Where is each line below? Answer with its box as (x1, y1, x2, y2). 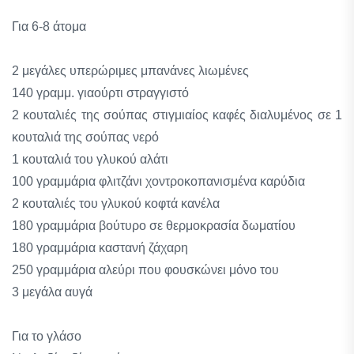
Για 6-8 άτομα (12, 20, 86, 33)
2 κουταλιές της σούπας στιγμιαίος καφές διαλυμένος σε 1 (12, 108, 342, 122)
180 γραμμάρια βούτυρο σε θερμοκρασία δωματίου (12, 219, 296, 232)
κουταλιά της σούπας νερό (12, 130, 159, 144)
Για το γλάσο (12, 330, 81, 343)
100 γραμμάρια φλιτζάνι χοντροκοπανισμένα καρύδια (12, 175, 305, 188)
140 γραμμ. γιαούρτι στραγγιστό (12, 86, 189, 100)
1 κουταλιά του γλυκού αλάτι (12, 153, 168, 166)
